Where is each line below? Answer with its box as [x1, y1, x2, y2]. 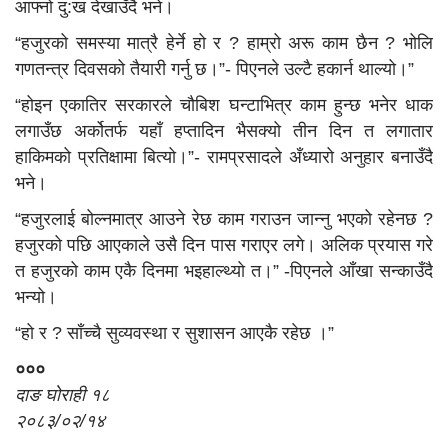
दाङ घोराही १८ [15, 384, 110, 405]
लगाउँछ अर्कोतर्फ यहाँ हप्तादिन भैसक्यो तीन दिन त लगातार [15, 120, 433, 141]
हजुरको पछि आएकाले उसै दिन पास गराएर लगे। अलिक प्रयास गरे [15, 234, 433, 255]
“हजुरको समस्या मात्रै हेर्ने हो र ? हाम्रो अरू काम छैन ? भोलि [15, 32, 433, 53]
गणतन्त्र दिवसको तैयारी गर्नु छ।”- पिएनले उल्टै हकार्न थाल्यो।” [15, 58, 414, 79]
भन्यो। [15, 286, 57, 307]
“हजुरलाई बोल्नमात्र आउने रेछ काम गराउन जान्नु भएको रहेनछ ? [15, 208, 433, 229]
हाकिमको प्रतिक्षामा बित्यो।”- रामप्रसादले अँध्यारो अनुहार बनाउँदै [15, 146, 433, 167]
